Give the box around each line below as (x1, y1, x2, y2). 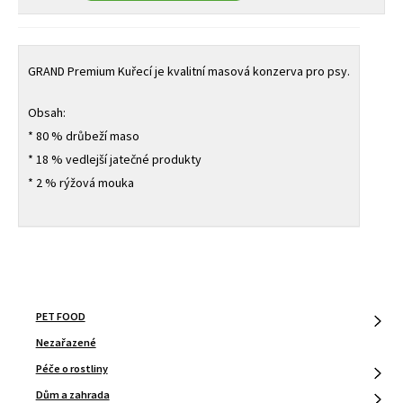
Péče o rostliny (35, 362, 108, 376)
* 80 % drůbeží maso (27, 128, 139, 145)
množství (16, 57, 66, 74)
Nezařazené (35, 335, 96, 349)
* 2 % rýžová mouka (27, 175, 134, 192)
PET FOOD (35, 309, 85, 323)
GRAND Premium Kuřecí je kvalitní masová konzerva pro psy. (27, 63, 350, 80)
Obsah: (27, 104, 66, 121)
